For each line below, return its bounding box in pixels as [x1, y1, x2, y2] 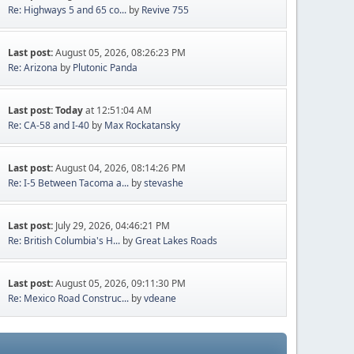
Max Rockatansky [104, 118, 181, 132]
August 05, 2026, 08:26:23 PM [55, 45, 186, 59]
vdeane [144, 291, 177, 305]
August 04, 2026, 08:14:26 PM [55, 160, 186, 175]
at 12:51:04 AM [83, 103, 153, 117]
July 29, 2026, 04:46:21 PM [55, 218, 171, 232]
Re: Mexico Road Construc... [8, 291, 130, 305]
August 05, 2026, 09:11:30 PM [55, 276, 186, 290]
